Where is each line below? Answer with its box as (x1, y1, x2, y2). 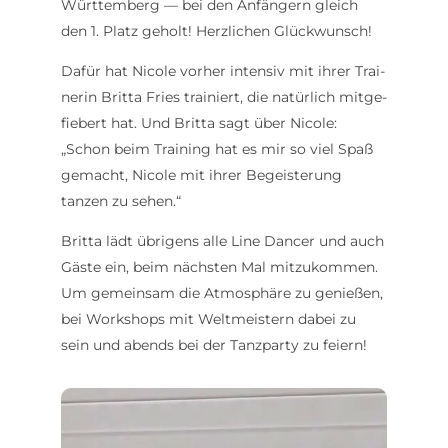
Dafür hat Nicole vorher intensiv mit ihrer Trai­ (60, 61, 385, 80)
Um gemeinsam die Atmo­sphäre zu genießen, (60, 283, 383, 302)
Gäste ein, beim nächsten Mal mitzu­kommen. (60, 257, 378, 276)
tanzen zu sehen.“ (60, 191, 181, 210)
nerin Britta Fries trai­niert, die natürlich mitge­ (60, 87, 387, 106)
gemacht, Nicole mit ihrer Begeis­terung (60, 165, 342, 184)
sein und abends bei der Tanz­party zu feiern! (60, 335, 367, 354)
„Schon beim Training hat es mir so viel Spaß (60, 139, 373, 158)
